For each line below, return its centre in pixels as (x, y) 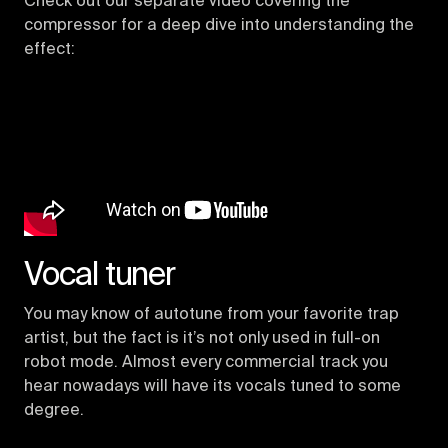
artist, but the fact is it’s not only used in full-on (202, 338)
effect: (49, 49)
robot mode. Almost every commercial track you (206, 362)
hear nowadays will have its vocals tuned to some (212, 386)
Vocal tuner (99, 275)
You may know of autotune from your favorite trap (211, 314)
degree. (54, 410)
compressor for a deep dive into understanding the (219, 25)
